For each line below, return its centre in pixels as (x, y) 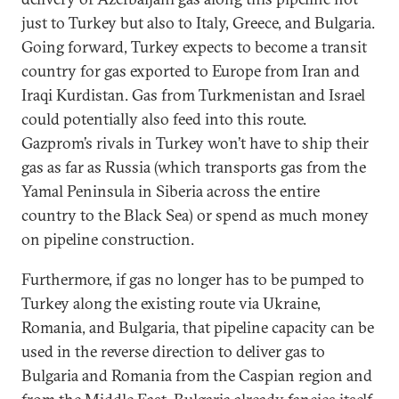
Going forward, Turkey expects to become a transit (194, 47)
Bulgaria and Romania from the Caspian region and (197, 375)
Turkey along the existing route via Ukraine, (171, 303)
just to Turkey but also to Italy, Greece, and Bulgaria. (198, 23)
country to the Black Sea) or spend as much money (195, 215)
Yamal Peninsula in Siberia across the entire (171, 191)
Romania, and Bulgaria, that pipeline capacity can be (198, 327)
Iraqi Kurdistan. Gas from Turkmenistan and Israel (193, 95)
